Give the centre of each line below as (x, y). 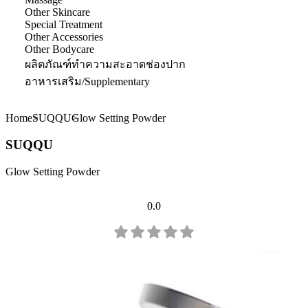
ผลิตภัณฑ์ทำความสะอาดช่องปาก (105, 65)
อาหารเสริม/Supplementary (87, 82)
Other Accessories (64, 37)
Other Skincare (57, 12)
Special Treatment (64, 25)
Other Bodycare (59, 49)
